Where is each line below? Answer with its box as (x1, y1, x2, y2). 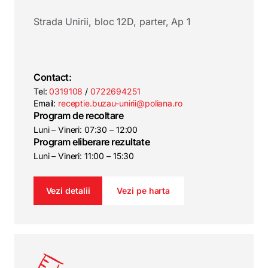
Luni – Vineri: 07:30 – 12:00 (33, 124, 138, 135)
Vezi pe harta (117, 185, 170, 196)
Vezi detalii (45, 185, 90, 196)
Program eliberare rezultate (33, 136, 150, 148)
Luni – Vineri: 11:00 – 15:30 (33, 151, 135, 161)
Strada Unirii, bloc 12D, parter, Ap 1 (33, 16, 191, 28)
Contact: (33, 71, 72, 83)
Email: (33, 98, 59, 108)
